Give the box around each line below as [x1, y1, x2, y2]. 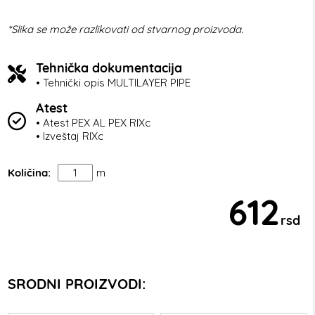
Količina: [8, 166, 51, 180]
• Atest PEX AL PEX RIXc [36, 116, 151, 130]
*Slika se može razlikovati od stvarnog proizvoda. [8, 22, 244, 37]
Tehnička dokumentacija [36, 60, 183, 77]
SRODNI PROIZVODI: [8, 275, 146, 293]
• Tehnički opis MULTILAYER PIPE [36, 76, 191, 90]
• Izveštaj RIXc [36, 129, 104, 143]
